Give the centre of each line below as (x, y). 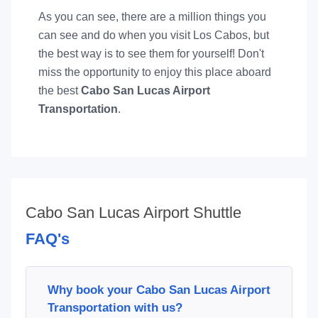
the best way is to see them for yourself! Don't (151, 54)
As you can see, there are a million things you (152, 17)
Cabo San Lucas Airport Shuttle (133, 213)
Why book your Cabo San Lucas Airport (159, 290)
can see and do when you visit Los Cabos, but (153, 35)
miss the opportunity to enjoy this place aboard (154, 72)
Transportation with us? (115, 307)
